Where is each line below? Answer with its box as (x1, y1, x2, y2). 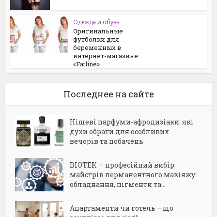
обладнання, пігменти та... (70, 180, 166, 189)
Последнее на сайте (63, 88, 154, 100)
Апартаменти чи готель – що (70, 203, 174, 213)
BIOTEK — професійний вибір (70, 160, 175, 170)
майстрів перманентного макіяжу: (70, 170, 197, 180)
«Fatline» (73, 60, 100, 69)
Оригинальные (73, 27, 124, 36)
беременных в (73, 43, 122, 52)
